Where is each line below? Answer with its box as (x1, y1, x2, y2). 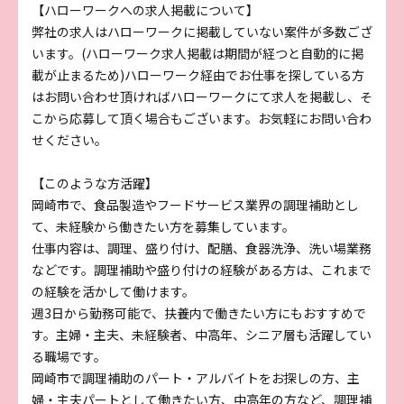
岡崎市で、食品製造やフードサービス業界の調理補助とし (32, 195, 359, 214)
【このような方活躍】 (32, 173, 158, 192)
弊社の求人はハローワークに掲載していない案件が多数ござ (32, 22, 372, 41)
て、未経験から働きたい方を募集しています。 (32, 216, 295, 235)
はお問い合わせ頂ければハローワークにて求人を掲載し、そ (32, 87, 372, 106)
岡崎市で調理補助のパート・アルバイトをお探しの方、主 (32, 368, 360, 387)
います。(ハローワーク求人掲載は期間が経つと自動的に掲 (32, 43, 363, 62)
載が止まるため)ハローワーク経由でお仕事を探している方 (32, 65, 364, 84)
